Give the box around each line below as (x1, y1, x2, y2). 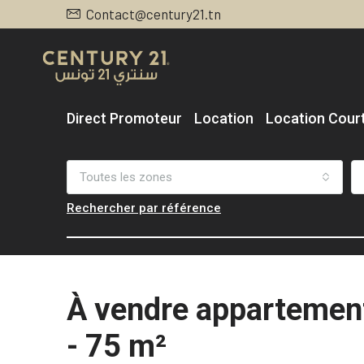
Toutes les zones (80, 170, 172, 184)
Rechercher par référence (67, 201, 221, 215)
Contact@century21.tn (86, 6, 221, 22)
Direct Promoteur (67, 110, 182, 127)
